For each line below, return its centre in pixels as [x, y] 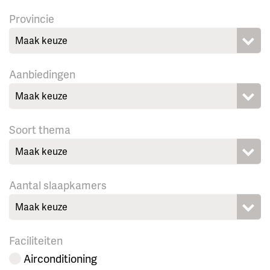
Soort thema [40, 130]
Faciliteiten [36, 240]
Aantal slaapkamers [58, 185]
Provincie [32, 19]
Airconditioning [60, 259]
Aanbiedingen [42, 74]
